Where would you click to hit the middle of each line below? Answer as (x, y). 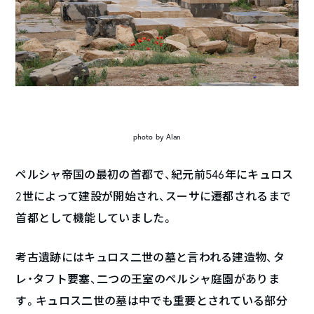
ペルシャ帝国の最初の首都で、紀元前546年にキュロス (155, 175)
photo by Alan (157, 137)
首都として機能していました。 (94, 218)
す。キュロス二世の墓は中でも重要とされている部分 (152, 301)
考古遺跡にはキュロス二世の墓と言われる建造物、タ (150, 257)
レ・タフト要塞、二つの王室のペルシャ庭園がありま (148, 279)
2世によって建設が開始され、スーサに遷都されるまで (153, 196)
